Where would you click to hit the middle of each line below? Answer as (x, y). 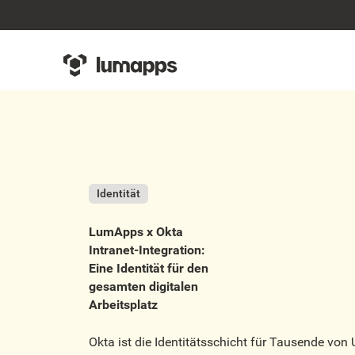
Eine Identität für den (149, 269)
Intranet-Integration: (147, 250)
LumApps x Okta (136, 232)
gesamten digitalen (143, 287)
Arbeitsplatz (123, 305)
